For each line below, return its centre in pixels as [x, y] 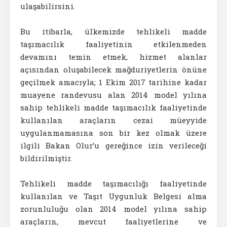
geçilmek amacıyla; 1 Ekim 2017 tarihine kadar [113, 82]
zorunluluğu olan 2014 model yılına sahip [113, 209]
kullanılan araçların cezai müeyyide [113, 120]
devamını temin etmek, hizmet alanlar [113, 57]
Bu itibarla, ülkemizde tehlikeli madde [113, 31]
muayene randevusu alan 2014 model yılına [113, 95]
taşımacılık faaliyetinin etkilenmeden [113, 44]
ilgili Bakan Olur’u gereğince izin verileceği [113, 145]
